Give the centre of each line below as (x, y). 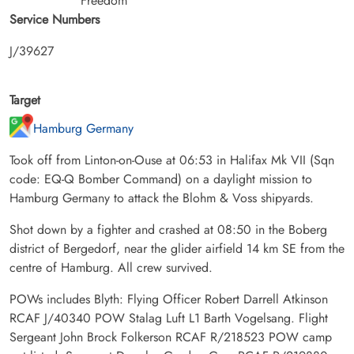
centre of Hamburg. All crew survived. (111, 267)
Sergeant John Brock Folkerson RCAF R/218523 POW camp (171, 337)
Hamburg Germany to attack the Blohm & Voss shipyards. (162, 198)
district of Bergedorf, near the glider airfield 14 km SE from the (177, 248)
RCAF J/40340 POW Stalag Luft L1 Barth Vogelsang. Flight (169, 318)
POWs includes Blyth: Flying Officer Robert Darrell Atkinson (169, 299)
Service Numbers (55, 19)
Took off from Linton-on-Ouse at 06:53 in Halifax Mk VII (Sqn (172, 160)
